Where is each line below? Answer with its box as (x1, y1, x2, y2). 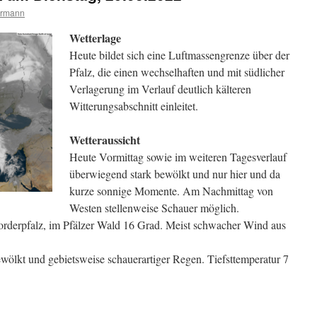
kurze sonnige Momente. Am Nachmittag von (69, 183, 273, 198)
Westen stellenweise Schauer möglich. (69, 200, 239, 215)
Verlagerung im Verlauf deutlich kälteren (69, 81, 251, 96)
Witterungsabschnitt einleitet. (69, 98, 198, 113)
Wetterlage (69, 30, 121, 46)
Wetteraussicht (69, 132, 140, 148)
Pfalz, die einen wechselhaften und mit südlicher (69, 64, 284, 79)
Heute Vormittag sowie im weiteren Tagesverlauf (69, 149, 287, 164)
